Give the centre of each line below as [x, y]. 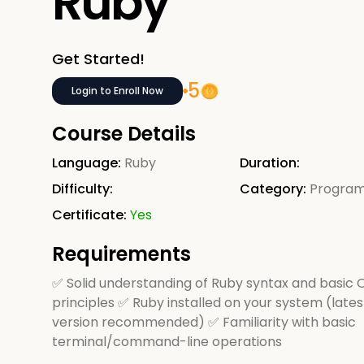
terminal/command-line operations [167, 342]
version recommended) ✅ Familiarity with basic [204, 322]
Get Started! [98, 59]
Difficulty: [82, 189]
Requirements [121, 254]
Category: [273, 189]
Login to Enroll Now [117, 91]
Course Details [124, 134]
